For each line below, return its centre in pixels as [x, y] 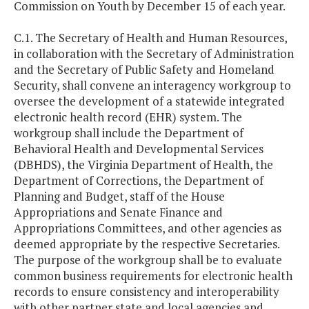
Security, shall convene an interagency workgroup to [152, 86]
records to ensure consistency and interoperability [147, 292]
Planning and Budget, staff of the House [119, 197]
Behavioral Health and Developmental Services [139, 149]
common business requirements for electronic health [153, 276]
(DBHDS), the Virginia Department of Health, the [143, 165]
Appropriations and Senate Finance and [118, 212]
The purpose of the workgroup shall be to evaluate [148, 260]
